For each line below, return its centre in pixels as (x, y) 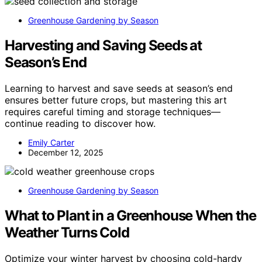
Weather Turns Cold (67, 232)
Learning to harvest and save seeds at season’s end (119, 89)
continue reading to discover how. (80, 124)
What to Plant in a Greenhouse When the (130, 215)
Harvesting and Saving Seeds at (103, 46)
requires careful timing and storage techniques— (113, 112)
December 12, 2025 (66, 153)
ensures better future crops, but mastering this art (116, 100)
